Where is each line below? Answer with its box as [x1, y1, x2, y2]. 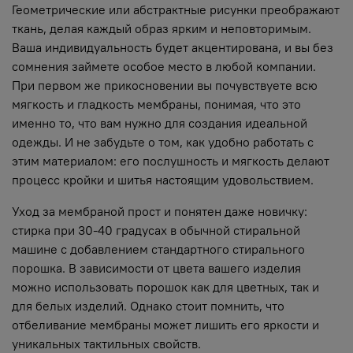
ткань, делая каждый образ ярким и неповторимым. [12, 20, 311, 36]
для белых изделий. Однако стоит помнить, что [12, 297, 284, 314]
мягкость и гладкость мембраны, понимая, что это [12, 95, 301, 112]
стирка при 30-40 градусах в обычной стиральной [12, 221, 300, 238]
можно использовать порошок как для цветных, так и [12, 278, 319, 295]
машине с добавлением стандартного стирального [12, 240, 305, 257]
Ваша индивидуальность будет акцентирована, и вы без [12, 39, 333, 55]
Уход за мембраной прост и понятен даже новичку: [12, 203, 307, 219]
